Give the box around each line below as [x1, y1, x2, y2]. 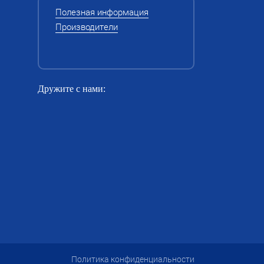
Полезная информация [55, 6, 148, 18]
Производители [55, 21, 118, 32]
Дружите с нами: [37, 84, 105, 94]
